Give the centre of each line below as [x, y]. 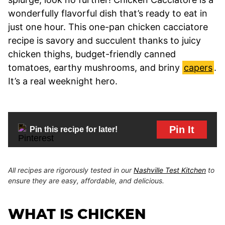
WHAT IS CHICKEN [77, 214]
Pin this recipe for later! [74, 130]
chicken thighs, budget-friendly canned [92, 54]
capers [198, 67]
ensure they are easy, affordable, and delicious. [86, 180]
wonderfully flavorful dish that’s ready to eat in [108, 13]
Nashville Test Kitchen [170, 170]
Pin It [182, 129]
